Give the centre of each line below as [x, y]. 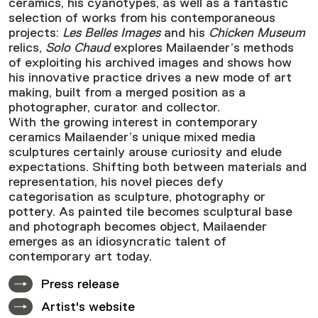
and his [185, 32]
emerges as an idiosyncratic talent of [117, 241]
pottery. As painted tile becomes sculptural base [150, 211]
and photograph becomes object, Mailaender [138, 226]
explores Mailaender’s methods [202, 47]
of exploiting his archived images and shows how [150, 62]
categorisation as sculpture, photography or [137, 196]
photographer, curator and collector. [114, 107]
